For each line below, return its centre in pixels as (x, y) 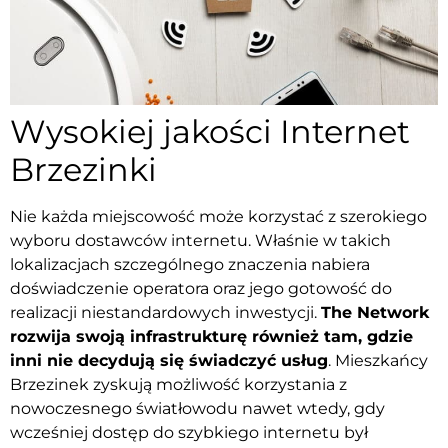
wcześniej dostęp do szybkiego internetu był (189, 433)
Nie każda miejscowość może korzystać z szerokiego (218, 217)
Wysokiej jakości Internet (210, 132)
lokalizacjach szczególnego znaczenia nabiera (190, 265)
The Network (375, 313)
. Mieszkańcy (378, 361)
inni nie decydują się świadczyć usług (169, 361)
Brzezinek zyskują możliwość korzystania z (178, 385)
